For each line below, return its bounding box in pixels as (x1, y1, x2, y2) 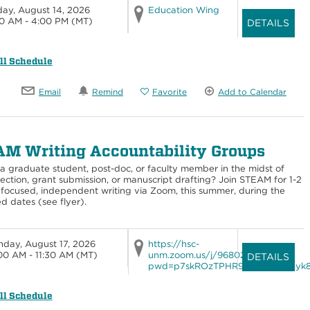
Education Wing (147, 4, 219, 15)
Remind (92, 86, 123, 97)
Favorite (152, 86, 187, 97)
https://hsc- (147, 239, 199, 250)
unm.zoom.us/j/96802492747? (147, 250, 284, 261)
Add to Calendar (218, 86, 286, 97)
